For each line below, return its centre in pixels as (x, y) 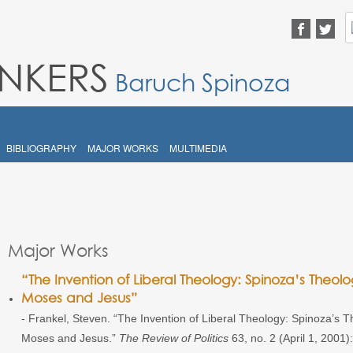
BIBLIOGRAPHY (41, 148)
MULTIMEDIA (198, 148)
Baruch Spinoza (203, 83)
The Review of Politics (174, 338)
